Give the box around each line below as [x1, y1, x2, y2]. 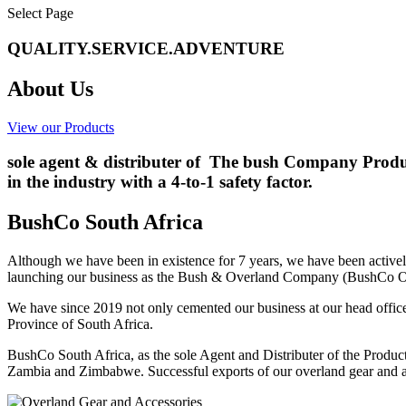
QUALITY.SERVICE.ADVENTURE [7, 38, 285, 58]
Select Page [7, 5, 73, 21]
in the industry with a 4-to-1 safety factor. [7, 172, 313, 192]
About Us [7, 76, 93, 101]
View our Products [7, 119, 114, 135]
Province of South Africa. [7, 316, 153, 333]
